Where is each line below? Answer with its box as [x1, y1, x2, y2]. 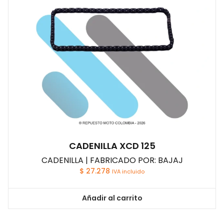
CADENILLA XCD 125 [68, 139, 155, 152]
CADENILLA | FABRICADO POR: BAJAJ [41, 154, 183, 166]
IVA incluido [112, 167, 144, 175]
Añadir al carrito [81, 193, 142, 203]
